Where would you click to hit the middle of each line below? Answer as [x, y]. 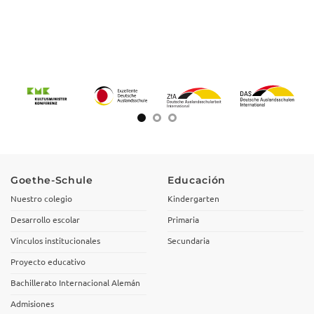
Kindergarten [193, 199]
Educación [197, 180]
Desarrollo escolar [45, 220]
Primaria [183, 220]
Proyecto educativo [48, 262]
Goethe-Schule [52, 180]
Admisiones [32, 304]
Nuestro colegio [41, 199]
